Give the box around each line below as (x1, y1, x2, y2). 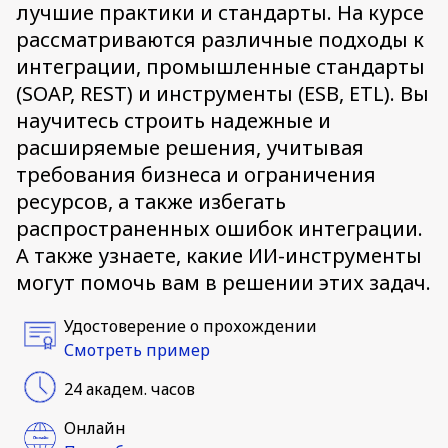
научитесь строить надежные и (16, 107, 331, 134)
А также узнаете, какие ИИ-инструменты (16, 242, 422, 269)
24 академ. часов (64, 377, 195, 400)
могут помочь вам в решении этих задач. (16, 269, 431, 296)
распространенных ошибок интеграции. (16, 215, 423, 242)
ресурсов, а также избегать (16, 188, 286, 215)
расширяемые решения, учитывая (16, 134, 364, 161)
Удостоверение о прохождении (64, 314, 317, 337)
